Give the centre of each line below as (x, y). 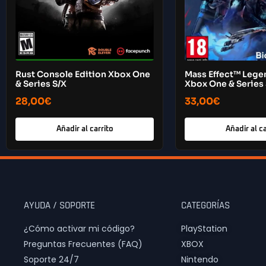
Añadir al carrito (85, 129)
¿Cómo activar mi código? (79, 229)
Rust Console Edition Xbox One (83, 75)
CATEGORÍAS (205, 206)
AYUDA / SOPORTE (59, 206)
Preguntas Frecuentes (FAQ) (83, 244)
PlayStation (204, 229)
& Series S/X (41, 84)
